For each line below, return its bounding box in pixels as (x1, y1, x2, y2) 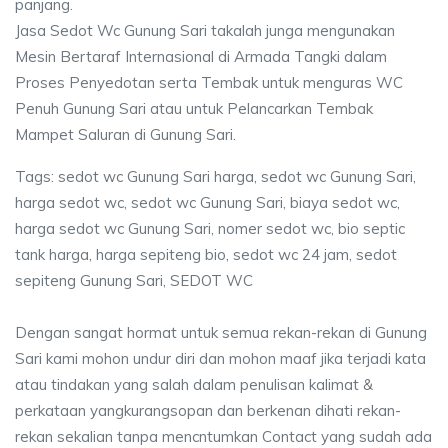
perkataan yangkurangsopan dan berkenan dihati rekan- (15, 400, 401, 420)
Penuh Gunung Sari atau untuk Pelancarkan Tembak (15, 98, 373, 118)
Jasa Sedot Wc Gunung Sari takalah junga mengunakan (15, 20, 395, 40)
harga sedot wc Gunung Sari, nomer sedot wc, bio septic (15, 218, 405, 238)
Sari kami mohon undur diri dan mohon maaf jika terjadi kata (15, 348, 426, 368)
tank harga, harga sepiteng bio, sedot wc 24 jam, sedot (15, 244, 397, 264)
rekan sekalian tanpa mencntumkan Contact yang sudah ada (15, 426, 432, 446)
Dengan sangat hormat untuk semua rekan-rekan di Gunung (15, 322, 427, 342)
